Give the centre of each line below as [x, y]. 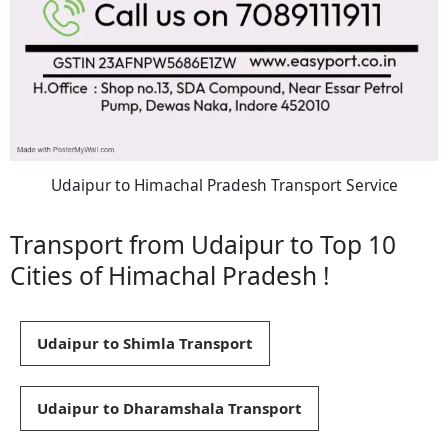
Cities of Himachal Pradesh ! [170, 276]
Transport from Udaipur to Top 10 [203, 245]
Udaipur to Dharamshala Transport [169, 408]
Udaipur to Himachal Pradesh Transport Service [224, 184]
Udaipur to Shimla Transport [145, 343]
